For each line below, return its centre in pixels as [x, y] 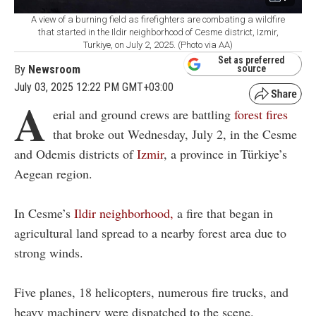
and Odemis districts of [75, 153]
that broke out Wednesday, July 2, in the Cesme [175, 134]
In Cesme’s [44, 213]
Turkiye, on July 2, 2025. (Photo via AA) [158, 44]
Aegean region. [53, 173]
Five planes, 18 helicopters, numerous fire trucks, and [151, 292]
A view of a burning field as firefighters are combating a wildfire [158, 19]
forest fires [261, 114]
